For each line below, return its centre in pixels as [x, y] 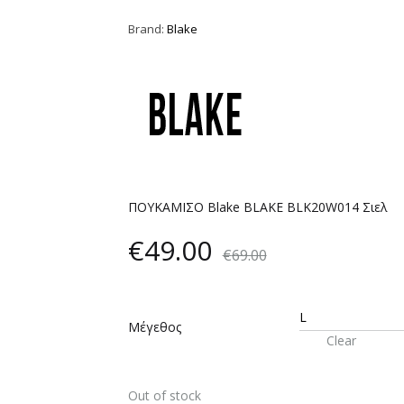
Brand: [147, 29]
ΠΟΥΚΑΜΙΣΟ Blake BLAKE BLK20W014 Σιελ [257, 207]
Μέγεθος [154, 327]
